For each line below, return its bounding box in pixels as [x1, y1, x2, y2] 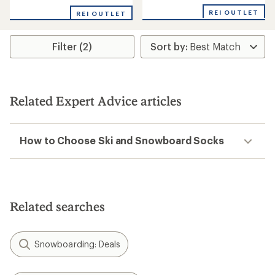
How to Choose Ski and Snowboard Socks [20, 134, 225, 146]
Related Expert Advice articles [10, 93, 182, 108]
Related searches [10, 199, 105, 214]
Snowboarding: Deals [34, 239, 121, 249]
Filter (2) [52, 41, 93, 52]
